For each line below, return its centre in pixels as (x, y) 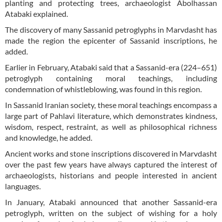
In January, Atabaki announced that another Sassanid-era (111, 202)
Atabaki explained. (36, 14)
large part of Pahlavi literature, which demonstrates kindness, (111, 116)
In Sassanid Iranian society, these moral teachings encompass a (111, 105)
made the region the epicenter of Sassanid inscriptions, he (111, 41)
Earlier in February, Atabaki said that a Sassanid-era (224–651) (111, 67)
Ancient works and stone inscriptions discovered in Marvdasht (111, 154)
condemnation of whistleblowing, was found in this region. (103, 89)
